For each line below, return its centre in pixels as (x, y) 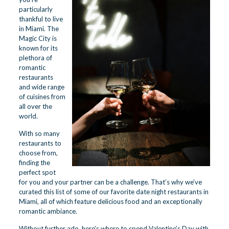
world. (29, 116)
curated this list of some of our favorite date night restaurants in (113, 192)
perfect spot (37, 172)
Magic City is (38, 38)
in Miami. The (39, 29)
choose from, (38, 153)
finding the (34, 163)
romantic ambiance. (49, 211)
